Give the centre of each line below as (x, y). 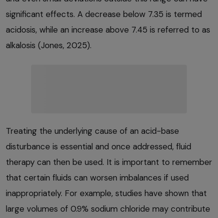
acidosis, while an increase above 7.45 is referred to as (108, 30)
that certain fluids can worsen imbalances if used (97, 178)
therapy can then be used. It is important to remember (109, 162)
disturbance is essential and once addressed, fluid (99, 147)
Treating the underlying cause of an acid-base (92, 131)
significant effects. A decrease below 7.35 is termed (104, 14)
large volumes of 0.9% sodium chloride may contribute (108, 209)
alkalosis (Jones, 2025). (49, 45)
